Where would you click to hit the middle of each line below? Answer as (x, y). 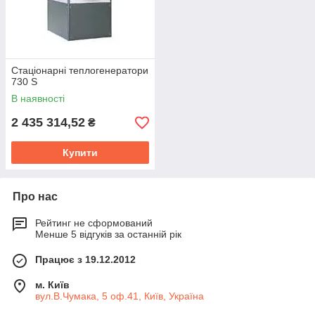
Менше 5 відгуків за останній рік (108, 234)
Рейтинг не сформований (94, 223)
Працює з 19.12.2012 (85, 259)
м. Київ (52, 285)
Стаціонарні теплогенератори (80, 70)
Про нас (35, 197)
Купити (80, 153)
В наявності (38, 98)
